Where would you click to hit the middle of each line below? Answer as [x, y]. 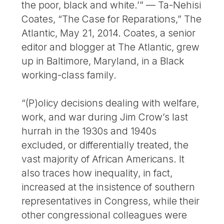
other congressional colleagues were [104, 215]
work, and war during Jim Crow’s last [105, 117]
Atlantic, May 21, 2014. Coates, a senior [109, 33]
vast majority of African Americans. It [103, 159]
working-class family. [69, 75]
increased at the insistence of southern [108, 187]
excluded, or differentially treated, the [105, 145]
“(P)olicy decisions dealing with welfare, [110, 103]
